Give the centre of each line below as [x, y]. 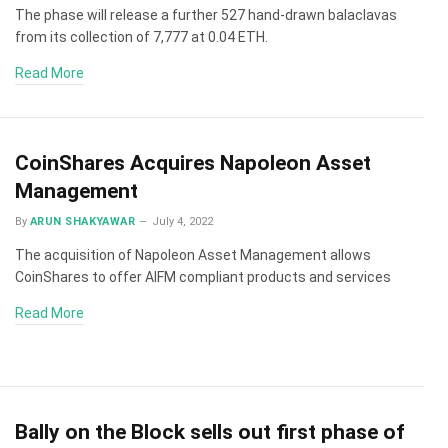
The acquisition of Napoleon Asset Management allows [193, 255]
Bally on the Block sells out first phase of [210, 431]
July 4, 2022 [183, 221]
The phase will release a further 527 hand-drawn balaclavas [206, 14]
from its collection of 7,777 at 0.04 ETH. [141, 36]
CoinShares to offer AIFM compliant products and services [203, 277]
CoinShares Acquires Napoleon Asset [193, 163]
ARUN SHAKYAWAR [83, 221]
